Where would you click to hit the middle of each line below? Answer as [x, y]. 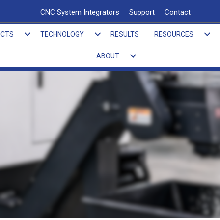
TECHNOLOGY [62, 34]
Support [142, 12]
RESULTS [125, 34]
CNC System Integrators [80, 12]
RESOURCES [174, 34]
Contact [178, 12]
